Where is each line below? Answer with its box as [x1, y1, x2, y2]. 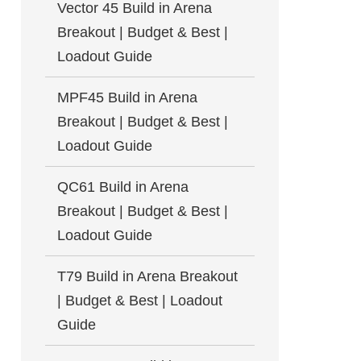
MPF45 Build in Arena [57, 89, 197, 106]
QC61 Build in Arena [57, 179, 189, 195]
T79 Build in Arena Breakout [57, 268, 238, 284]
